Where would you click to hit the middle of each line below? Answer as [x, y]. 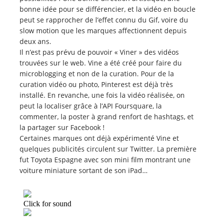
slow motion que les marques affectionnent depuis [103, 31]
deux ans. [35, 42]
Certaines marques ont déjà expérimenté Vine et [99, 138]
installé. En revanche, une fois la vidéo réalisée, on [102, 95]
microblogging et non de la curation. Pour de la [97, 74]
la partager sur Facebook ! [62, 128]
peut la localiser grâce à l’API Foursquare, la [91, 106]
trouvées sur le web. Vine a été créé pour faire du [101, 63]
